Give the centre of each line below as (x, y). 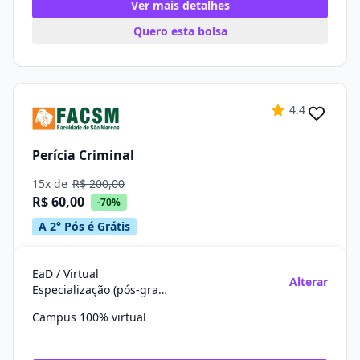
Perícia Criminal (83, 155)
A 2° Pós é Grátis (84, 226)
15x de (51, 184)
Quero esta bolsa (180, 31)
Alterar (309, 282)
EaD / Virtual (65, 274)
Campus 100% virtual (89, 317)
